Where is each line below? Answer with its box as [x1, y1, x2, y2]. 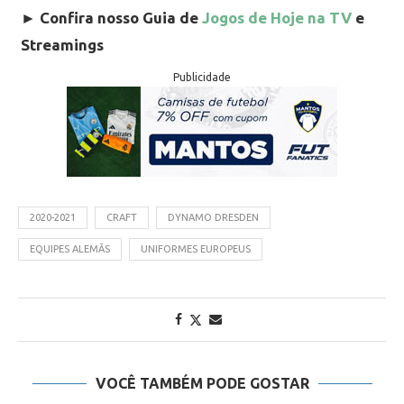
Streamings [21, 36, 104, 54]
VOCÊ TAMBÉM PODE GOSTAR [95, 375, 309, 392]
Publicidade [173, 71, 231, 84]
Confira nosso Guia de [40, 9, 202, 27]
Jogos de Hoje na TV [202, 9, 352, 27]
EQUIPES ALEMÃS [30, 243, 110, 255]
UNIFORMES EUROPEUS [141, 243, 251, 255]
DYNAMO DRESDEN [168, 212, 259, 224]
